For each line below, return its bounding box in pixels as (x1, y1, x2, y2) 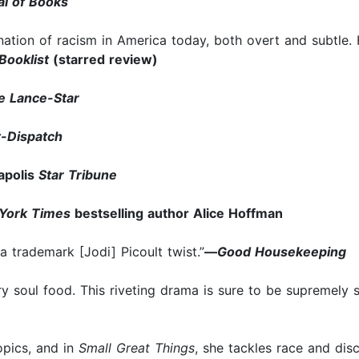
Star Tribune (34, 167, 117, 184)
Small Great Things (79, 340, 195, 357)
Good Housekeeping (217, 244, 346, 260)
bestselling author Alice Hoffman (71, 205, 283, 222)
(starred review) (49, 51, 158, 68)
